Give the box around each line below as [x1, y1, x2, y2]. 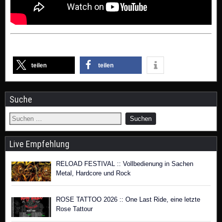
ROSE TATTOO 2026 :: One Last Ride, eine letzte [56, 195, 200, 203]
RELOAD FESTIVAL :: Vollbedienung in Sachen [56, 160, 193, 167]
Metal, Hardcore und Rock [56, 169, 131, 177]
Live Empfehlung [9, 138, 69, 149]
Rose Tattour [56, 205, 93, 213]
